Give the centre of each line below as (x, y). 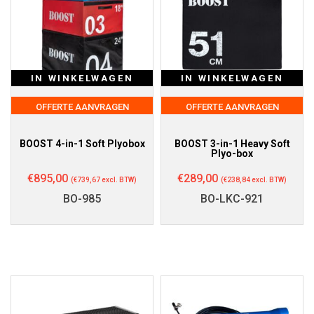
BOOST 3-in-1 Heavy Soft (232, 143)
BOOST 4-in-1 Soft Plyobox (82, 143)
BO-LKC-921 (232, 198)
